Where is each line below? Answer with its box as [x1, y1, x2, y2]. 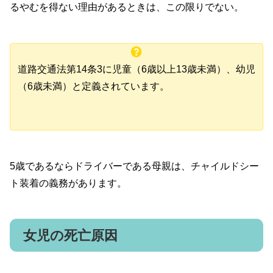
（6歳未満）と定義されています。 [18, 81, 169, 92]
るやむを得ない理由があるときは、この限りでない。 [10, 2, 244, 13]
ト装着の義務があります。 [10, 177, 127, 188]
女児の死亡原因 [23, 227, 118, 243]
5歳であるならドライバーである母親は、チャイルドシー [10, 160, 259, 171]
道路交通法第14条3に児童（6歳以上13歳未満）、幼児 [18, 64, 255, 75]
